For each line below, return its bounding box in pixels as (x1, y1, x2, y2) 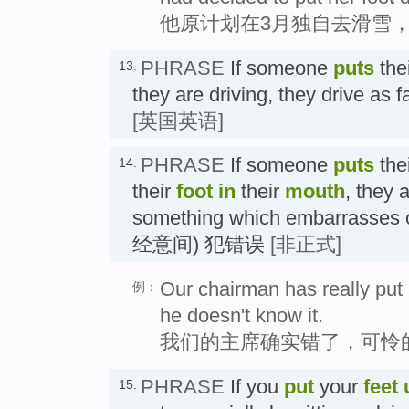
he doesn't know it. (160, 304, 323, 328)
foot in (176, 180, 236, 204)
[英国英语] (132, 109, 224, 132)
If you (225, 375, 284, 399)
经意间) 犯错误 (132, 233, 270, 257)
